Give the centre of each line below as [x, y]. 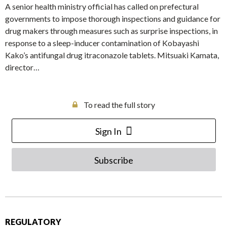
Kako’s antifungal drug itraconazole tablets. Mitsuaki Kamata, [112, 55]
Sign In [108, 131]
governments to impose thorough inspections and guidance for [113, 19]
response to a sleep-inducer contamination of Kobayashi [102, 43]
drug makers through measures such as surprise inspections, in [111, 31]
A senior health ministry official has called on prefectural [102, 7]
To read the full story [119, 105]
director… [22, 67]
